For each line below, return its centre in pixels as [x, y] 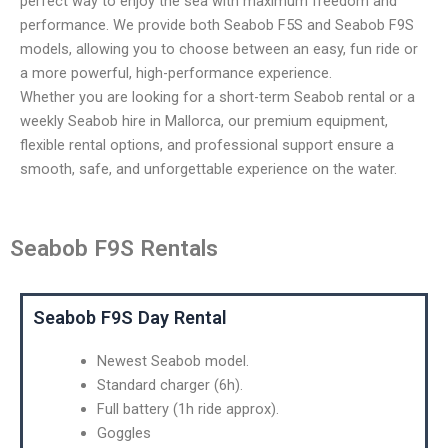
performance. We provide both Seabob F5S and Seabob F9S [217, 24]
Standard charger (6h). [169, 385]
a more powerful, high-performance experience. [176, 72]
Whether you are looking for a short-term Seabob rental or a [217, 96]
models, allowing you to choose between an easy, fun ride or [219, 48]
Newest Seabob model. [172, 361]
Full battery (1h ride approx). [187, 409]
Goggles [123, 433]
